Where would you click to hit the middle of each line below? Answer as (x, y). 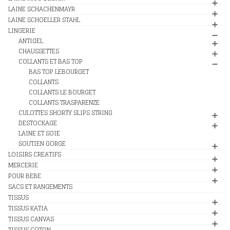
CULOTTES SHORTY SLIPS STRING (65, 113)
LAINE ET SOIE (39, 133)
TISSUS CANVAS (31, 219)
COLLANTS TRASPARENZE (64, 102)
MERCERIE (23, 165)
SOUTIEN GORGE (42, 143)
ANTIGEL (31, 41)
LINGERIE (22, 31)
